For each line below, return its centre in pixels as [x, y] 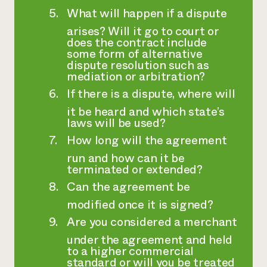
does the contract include [137, 43]
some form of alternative [135, 54]
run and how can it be [126, 158]
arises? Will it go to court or [143, 31]
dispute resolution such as [138, 65]
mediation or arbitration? [136, 77]
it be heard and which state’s [146, 112]
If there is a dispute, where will [151, 94]
